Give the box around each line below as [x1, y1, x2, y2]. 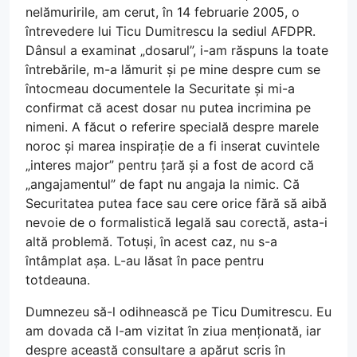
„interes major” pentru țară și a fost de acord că [25, 156, 314, 173]
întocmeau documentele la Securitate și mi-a [25, 80, 295, 96]
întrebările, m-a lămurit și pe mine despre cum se [25, 61, 320, 77]
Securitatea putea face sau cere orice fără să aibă [25, 194, 327, 211]
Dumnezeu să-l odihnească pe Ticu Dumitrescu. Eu [25, 303, 331, 320]
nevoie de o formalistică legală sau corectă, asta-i [25, 214, 328, 230]
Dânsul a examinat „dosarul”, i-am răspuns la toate [25, 41, 328, 58]
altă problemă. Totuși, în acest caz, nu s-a [25, 233, 277, 249]
